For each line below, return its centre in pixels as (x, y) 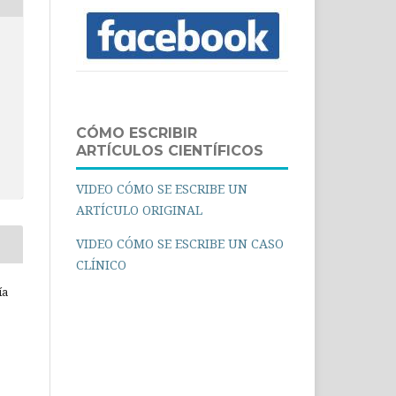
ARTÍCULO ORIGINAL (139, 209)
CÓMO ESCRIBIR (137, 133)
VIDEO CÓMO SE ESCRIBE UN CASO (180, 243)
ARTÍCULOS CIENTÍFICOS (170, 150)
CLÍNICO (101, 264)
